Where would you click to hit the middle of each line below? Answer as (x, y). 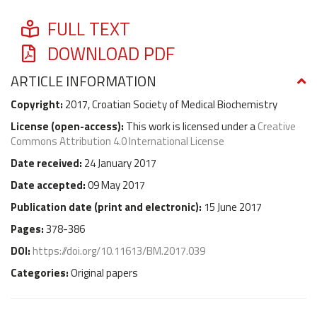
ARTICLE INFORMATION (83, 81)
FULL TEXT (87, 29)
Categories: (41, 272)
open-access (86, 126)
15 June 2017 (233, 207)
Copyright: (38, 104)
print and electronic (146, 207)
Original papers (104, 272)
